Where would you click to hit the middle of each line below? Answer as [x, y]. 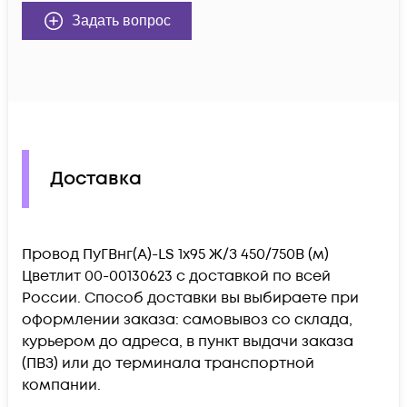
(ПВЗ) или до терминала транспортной [168, 363]
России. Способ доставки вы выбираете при [190, 298]
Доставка [96, 179]
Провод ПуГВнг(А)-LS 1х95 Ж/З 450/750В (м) [175, 254]
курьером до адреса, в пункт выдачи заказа [188, 341]
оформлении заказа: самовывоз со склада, [187, 319]
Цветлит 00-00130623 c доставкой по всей [176, 276]
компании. [61, 385]
